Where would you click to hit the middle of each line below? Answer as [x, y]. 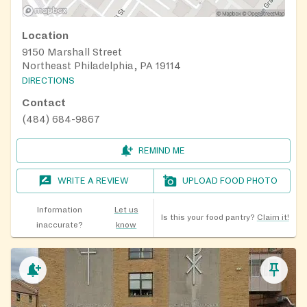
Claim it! [273, 218]
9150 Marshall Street [72, 52]
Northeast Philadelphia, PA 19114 [101, 65]
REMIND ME [162, 151]
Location [45, 35]
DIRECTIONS [48, 81]
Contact [44, 103]
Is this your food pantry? [208, 218]
